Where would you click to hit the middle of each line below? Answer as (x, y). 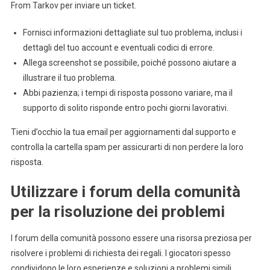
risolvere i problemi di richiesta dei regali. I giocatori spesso (121, 253)
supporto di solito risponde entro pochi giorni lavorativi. (125, 108)
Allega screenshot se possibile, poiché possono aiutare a (129, 63)
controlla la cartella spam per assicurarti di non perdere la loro (127, 147)
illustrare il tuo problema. (69, 78)
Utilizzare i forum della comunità (125, 192)
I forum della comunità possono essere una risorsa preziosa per (131, 238)
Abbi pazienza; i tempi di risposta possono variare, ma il (127, 93)
